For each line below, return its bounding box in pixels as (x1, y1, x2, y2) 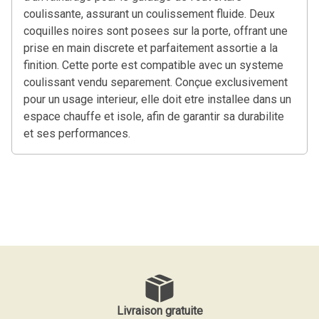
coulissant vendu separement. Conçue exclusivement (23, 75, 288, 89)
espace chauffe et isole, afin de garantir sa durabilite (23, 109, 284, 123)
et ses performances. (23, 126, 130, 140)
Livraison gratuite (116, 303, 203, 318)
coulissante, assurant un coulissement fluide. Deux (23, 6, 275, 21)
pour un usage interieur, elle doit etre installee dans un (23, 92, 291, 106)
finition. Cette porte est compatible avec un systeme (23, 58, 283, 72)
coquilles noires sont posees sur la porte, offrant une (23, 23, 288, 38)
